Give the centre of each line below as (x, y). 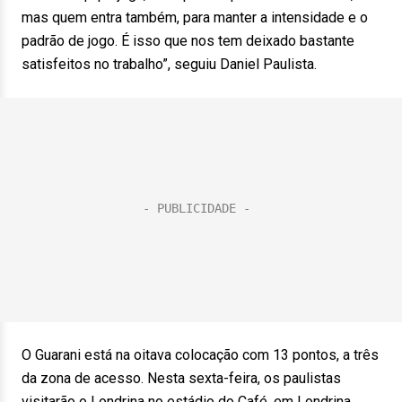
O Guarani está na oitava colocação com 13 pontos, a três (200, 355)
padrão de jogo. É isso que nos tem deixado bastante (188, 41)
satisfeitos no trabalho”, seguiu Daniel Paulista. (169, 64)
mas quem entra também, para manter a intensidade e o (195, 17)
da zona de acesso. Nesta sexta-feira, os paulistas (181, 378)
